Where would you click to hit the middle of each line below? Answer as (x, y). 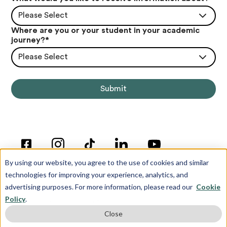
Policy (15, 199)
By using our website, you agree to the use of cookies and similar (107, 162)
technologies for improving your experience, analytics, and (97, 175)
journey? (28, 40)
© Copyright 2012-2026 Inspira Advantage (113, 202)
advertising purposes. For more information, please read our (100, 187)
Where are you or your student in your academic (106, 30)
